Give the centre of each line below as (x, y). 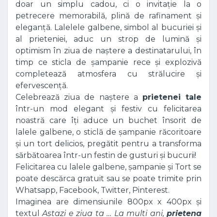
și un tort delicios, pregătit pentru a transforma (108, 144)
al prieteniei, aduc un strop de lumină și (108, 39)
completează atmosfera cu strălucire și (108, 74)
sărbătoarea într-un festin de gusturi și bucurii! (106, 155)
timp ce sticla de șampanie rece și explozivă (108, 62)
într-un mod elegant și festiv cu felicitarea (108, 109)
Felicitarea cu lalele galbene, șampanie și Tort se (108, 167)
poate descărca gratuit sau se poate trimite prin (108, 178)
